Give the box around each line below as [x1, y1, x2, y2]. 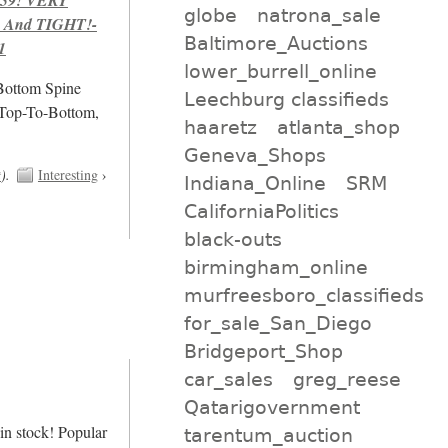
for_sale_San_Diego [183, 311, 372, 334]
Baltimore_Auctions [183, 31, 368, 54]
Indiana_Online [183, 171, 326, 194]
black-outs [183, 227, 282, 250]
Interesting [37, 164, 98, 184]
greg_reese [293, 367, 402, 390]
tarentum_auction [183, 423, 353, 446]
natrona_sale [257, 3, 382, 26]
